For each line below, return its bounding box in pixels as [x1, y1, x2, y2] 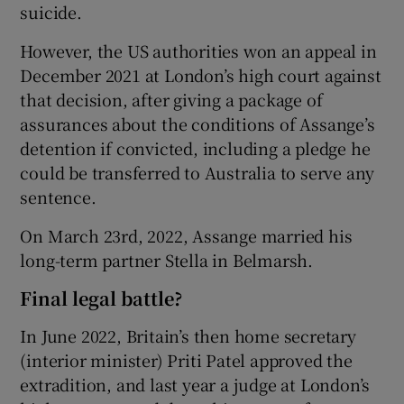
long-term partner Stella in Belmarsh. [20, 247, 314, 271]
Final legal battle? [20, 284, 183, 311]
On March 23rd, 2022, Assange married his [20, 223, 353, 247]
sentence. [20, 184, 96, 208]
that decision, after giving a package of [20, 87, 323, 111]
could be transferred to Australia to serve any [20, 160, 375, 184]
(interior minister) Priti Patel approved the [20, 347, 353, 372]
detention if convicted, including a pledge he [20, 135, 371, 160]
